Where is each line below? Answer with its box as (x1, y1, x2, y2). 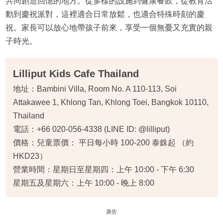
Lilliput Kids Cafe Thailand (12, 68, 139, 79)
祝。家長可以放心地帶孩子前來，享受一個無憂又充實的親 (5, 23, 213, 32)
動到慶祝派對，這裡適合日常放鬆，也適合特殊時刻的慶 (5, 9, 205, 18)
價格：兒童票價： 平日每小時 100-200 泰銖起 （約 (12, 138, 194, 147)
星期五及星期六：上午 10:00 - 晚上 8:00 (12, 178, 154, 187)
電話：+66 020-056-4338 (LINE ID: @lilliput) (12, 124, 170, 133)
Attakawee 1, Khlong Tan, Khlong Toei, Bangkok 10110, (12, 98, 209, 107)
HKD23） (12, 151, 47, 160)
